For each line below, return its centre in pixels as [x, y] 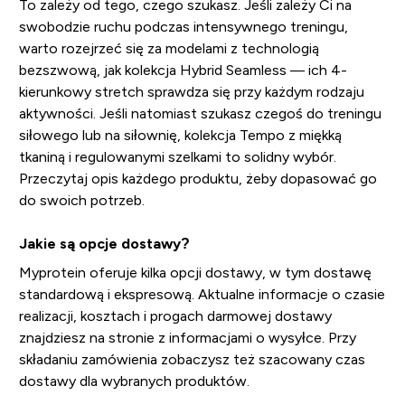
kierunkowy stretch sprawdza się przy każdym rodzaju [191, 91]
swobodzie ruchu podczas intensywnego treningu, [183, 26]
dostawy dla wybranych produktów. [134, 381]
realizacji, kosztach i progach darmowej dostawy [175, 316]
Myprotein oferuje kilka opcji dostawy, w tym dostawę [195, 272]
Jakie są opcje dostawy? [104, 243]
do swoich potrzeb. [81, 200]
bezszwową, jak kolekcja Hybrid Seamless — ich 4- [183, 70]
